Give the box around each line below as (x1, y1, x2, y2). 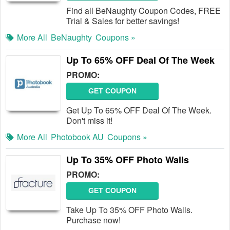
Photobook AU (51, 131, 104, 143)
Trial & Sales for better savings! (66, 15, 179, 27)
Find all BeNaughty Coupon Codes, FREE (66, 5, 221, 16)
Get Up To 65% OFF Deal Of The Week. (66, 104, 212, 116)
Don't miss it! (66, 114, 112, 126)
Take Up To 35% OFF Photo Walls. (66, 204, 193, 216)
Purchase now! (66, 214, 121, 226)
